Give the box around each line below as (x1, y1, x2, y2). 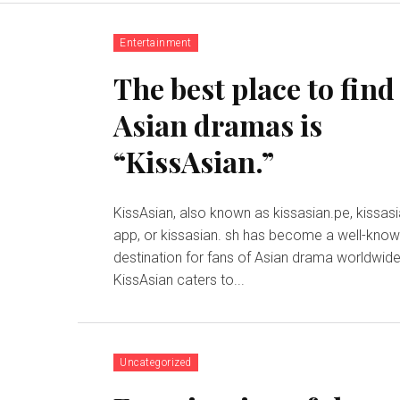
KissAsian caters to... (113, 271, 246, 289)
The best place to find (113, 69, 396, 108)
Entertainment (120, 37, 192, 50)
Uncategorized (120, 356, 192, 370)
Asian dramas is (113, 105, 323, 145)
